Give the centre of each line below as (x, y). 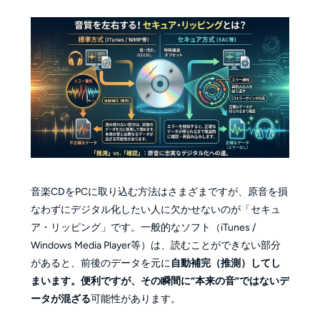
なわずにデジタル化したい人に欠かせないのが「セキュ (155, 209)
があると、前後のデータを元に (100, 263)
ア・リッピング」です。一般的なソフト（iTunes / (143, 227)
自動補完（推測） (210, 263)
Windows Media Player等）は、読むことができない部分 (155, 245)
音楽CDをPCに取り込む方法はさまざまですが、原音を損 (159, 191)
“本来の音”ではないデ (240, 281)
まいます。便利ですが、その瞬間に (110, 281)
